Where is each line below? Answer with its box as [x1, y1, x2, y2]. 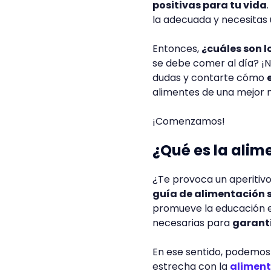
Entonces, [152, 42, 201, 56]
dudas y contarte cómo [152, 71, 267, 85]
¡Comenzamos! [152, 114, 225, 128]
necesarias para [152, 216, 232, 230]
